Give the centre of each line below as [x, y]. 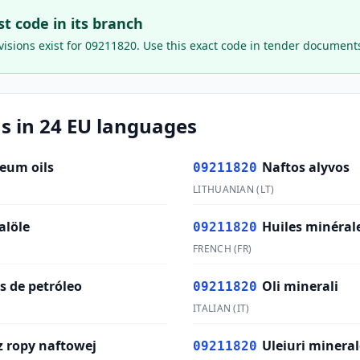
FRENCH [212, 249]
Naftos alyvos [306, 167]
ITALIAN [212, 308]
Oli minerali [300, 286]
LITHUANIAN [223, 189]
